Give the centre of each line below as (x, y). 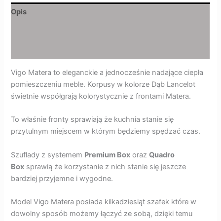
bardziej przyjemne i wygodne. (62, 178)
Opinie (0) (29, 50)
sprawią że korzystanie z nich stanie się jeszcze (105, 166)
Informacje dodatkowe (50, 31)
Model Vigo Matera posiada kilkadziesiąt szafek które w (104, 202)
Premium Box (108, 155)
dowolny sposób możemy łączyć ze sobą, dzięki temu (102, 213)
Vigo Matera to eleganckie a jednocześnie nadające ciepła (107, 72)
